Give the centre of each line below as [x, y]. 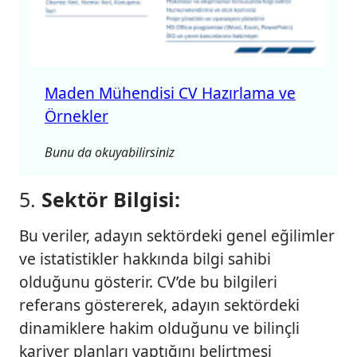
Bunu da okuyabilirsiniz [110, 153]
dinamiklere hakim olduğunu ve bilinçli [159, 328]
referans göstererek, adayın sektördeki [159, 305]
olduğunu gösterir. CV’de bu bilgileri [148, 282]
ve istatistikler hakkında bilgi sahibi [145, 259]
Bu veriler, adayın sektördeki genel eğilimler [177, 236]
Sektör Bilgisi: [111, 200]
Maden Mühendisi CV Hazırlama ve [170, 93]
